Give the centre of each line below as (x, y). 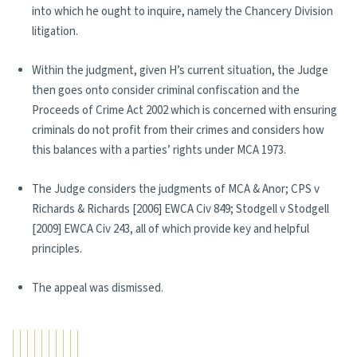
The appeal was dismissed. (98, 288)
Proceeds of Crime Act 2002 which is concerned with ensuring (184, 110)
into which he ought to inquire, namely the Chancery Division (182, 12)
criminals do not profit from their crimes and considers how (178, 130)
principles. (57, 249)
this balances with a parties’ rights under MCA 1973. (159, 150)
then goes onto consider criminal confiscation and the (166, 90)
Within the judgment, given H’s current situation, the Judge (180, 71)
